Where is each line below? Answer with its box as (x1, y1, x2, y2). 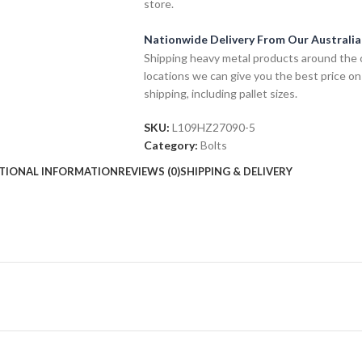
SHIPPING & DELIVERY (179, 164, 293, 178)
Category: (143, 138, 198, 152)
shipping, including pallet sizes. (143, 86, 297, 100)
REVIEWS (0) (117, 164, 180, 178)
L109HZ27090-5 (171, 120, 255, 134)
